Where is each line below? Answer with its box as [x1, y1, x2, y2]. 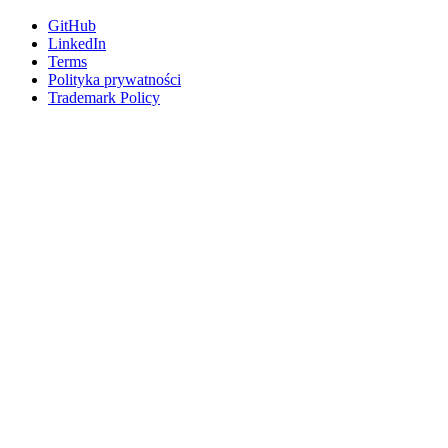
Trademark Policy [48, 89, 160, 107]
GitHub [48, 17, 96, 35]
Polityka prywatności [48, 71, 181, 89]
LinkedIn [48, 35, 106, 53]
